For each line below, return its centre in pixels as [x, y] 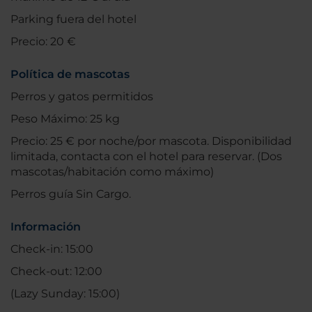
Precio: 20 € [43, 42]
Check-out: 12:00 [56, 272]
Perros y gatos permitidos [82, 97]
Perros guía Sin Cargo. [71, 194]
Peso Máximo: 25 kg [65, 119]
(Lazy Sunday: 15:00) [65, 294]
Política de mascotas [70, 75]
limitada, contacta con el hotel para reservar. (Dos [146, 157]
